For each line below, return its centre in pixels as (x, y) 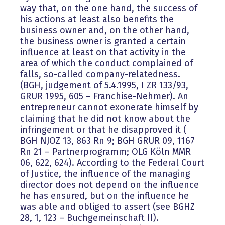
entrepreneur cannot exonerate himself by (109, 108)
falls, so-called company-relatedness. (100, 75)
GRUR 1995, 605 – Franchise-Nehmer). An (104, 97)
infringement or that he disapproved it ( (103, 130)
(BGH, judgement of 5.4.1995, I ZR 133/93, (104, 86)
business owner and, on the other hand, (105, 30)
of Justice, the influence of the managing (105, 174)
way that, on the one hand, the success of (109, 8)
